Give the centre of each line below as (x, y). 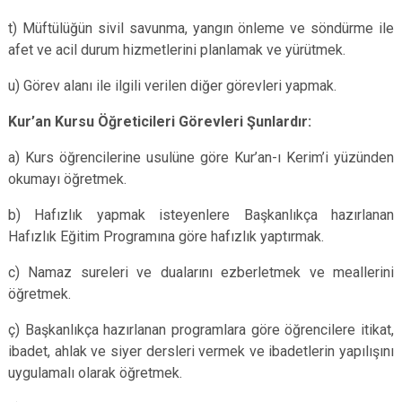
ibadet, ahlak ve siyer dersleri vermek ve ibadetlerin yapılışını (201, 351)
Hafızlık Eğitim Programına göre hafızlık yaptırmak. (166, 236)
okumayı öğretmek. (67, 179)
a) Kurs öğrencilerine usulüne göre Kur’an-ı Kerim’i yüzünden (201, 157)
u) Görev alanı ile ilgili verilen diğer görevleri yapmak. (172, 86)
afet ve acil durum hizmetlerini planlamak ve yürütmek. (177, 50)
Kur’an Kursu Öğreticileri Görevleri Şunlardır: (160, 122)
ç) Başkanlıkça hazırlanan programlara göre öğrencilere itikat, (201, 330)
